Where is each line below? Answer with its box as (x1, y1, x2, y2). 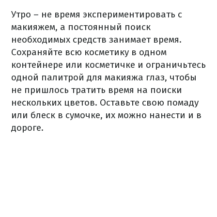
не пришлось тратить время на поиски (11, 84, 182, 95)
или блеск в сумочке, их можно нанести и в (11, 109, 201, 121)
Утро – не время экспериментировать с (11, 9, 182, 20)
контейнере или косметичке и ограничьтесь (11, 59, 206, 70)
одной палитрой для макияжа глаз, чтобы (11, 72, 197, 83)
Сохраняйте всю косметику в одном (11, 46, 167, 58)
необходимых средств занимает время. (11, 34, 182, 45)
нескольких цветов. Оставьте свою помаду (11, 97, 199, 108)
